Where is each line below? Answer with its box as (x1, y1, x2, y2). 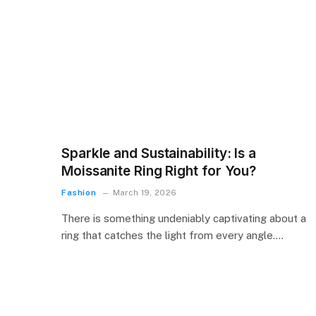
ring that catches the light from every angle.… (61, 229, 284, 242)
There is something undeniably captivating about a (61, 212, 306, 225)
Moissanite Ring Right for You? (61, 163, 257, 180)
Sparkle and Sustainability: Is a (61, 145, 256, 162)
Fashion (61, 188, 97, 198)
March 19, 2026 (112, 188, 177, 197)
